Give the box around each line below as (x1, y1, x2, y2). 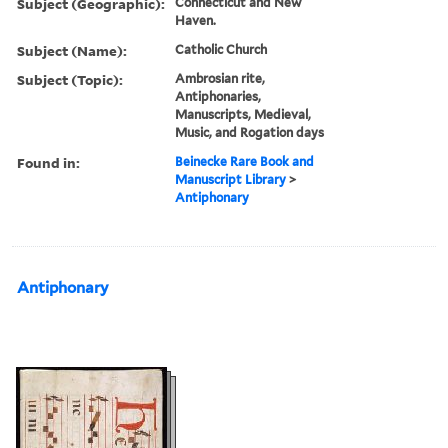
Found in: (17, 152, 80, 172)
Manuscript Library (175, 171, 287, 187)
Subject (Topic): (17, 69, 123, 89)
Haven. (175, 12, 217, 28)
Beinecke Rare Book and (175, 153, 315, 169)
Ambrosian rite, (175, 70, 266, 86)
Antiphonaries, (175, 88, 262, 104)
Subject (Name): (17, 40, 127, 60)
